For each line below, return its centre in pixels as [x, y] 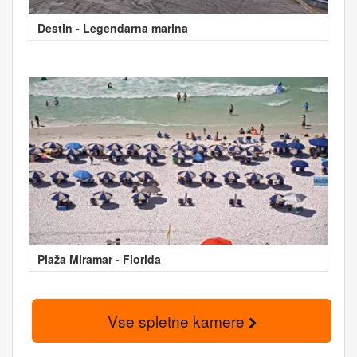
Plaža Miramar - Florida [99, 259]
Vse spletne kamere [178, 320]
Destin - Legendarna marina [113, 27]
